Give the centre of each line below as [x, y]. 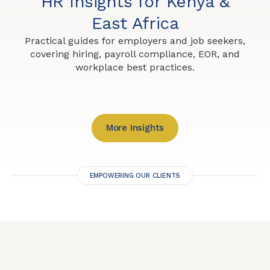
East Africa [135, 24]
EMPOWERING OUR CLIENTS [135, 176]
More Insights [135, 128]
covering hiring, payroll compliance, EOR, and [135, 54]
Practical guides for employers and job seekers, [135, 41]
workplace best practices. [135, 67]
